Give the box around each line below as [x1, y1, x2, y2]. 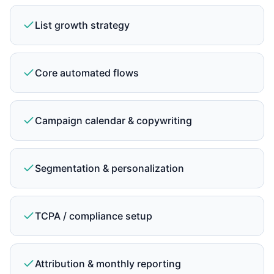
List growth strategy [35, 19, 130, 31]
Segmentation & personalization [35, 162, 184, 174]
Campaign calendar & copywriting [35, 114, 192, 127]
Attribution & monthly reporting [35, 257, 181, 270]
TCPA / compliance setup [35, 210, 152, 222]
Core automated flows [35, 67, 139, 79]
